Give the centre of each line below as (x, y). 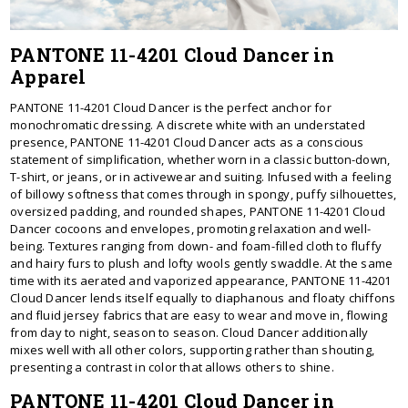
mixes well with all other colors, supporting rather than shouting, (193, 349)
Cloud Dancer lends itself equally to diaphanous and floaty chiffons (203, 297)
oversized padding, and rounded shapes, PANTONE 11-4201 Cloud (198, 211)
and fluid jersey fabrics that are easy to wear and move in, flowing (199, 315)
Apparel (48, 76)
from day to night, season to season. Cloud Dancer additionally (189, 332)
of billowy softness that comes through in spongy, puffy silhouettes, (204, 194)
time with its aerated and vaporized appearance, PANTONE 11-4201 (201, 280)
